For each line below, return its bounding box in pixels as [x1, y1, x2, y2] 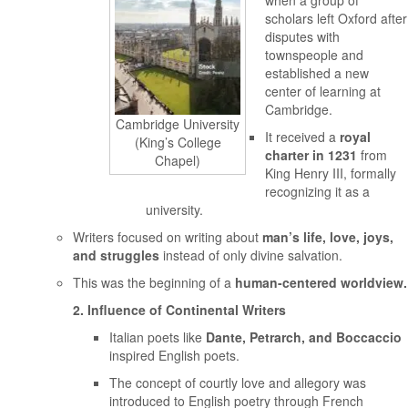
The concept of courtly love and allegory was [109, 373, 366, 392]
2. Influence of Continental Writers [73, 301, 286, 319]
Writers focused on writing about [73, 228, 262, 246]
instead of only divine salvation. [159, 246, 342, 264]
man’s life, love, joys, [262, 228, 393, 246]
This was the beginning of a [73, 273, 235, 291]
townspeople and [265, 46, 363, 64]
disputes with [265, 27, 340, 46]
